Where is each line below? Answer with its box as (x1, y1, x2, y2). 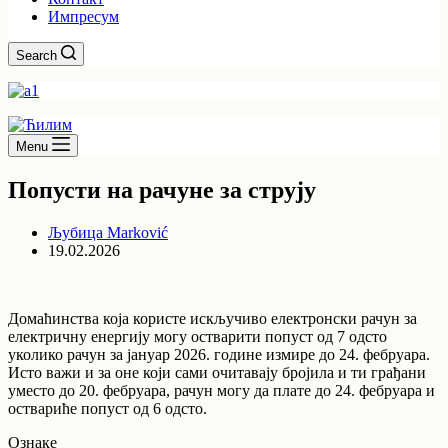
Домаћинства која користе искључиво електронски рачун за (8, 309, 417, 327)
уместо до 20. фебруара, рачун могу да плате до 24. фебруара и (8, 381, 435, 399)
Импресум (48, 8, 119, 25)
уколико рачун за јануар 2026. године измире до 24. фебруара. (8, 345, 430, 363)
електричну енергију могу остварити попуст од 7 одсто (8, 327, 387, 345)
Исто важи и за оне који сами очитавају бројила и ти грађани (8, 363, 426, 381)
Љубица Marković (48, 223, 168, 241)
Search (16, 48, 57, 63)
